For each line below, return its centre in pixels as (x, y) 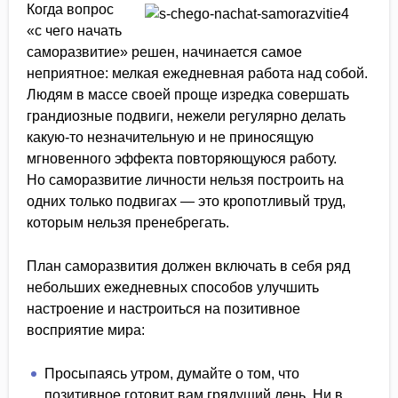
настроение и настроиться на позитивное (163, 309)
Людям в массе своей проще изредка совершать (188, 95)
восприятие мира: (86, 330)
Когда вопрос (70, 9)
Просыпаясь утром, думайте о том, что (172, 374)
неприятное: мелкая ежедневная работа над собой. (197, 73)
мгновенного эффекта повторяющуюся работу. (182, 159)
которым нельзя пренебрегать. (128, 223)
